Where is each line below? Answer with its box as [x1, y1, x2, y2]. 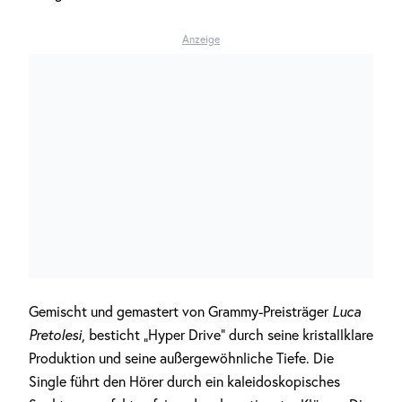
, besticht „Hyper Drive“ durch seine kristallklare [82, 326, 373, 344]
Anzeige [182, 32, 220, 46]
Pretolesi [29, 326, 82, 344]
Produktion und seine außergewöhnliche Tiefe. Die [29, 349, 334, 367]
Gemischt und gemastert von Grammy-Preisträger [29, 302, 328, 320]
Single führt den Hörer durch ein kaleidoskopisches [29, 372, 340, 390]
